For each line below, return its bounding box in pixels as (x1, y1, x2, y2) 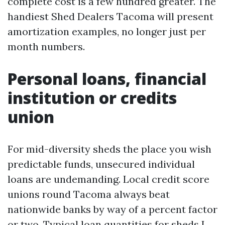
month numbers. (8, 40, 85, 53)
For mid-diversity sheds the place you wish (8, 142, 211, 155)
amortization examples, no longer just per (8, 25, 206, 38)
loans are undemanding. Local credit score (8, 172, 209, 185)
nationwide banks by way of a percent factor (8, 202, 217, 215)
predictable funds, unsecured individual (8, 157, 195, 170)
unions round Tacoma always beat (8, 187, 170, 200)
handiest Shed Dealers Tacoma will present (8, 10, 213, 23)
